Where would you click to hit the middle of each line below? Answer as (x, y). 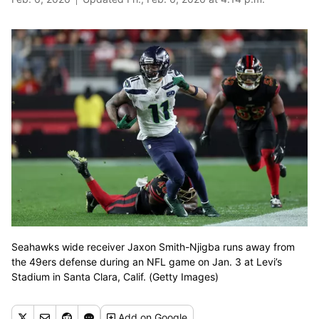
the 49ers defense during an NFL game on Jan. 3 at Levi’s (147, 262)
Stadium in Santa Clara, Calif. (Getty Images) (115, 277)
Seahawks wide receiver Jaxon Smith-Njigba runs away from (153, 247)
